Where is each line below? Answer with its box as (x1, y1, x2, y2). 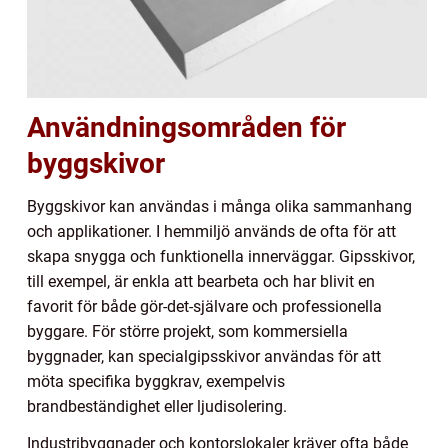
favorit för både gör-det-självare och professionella (27, 296, 382, 316)
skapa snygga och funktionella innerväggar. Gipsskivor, (27, 246, 415, 266)
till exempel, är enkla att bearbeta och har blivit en (27, 271, 375, 291)
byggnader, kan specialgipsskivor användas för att (27, 346, 381, 366)
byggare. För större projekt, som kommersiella (27, 321, 348, 341)
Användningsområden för (27, 110, 346, 144)
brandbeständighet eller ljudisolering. (27, 396, 287, 416)
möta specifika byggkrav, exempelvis (27, 371, 285, 391)
